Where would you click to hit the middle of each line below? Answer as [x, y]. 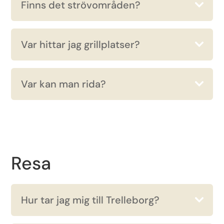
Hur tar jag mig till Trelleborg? [90, 200]
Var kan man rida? [64, 84]
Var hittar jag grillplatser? [81, 44]
